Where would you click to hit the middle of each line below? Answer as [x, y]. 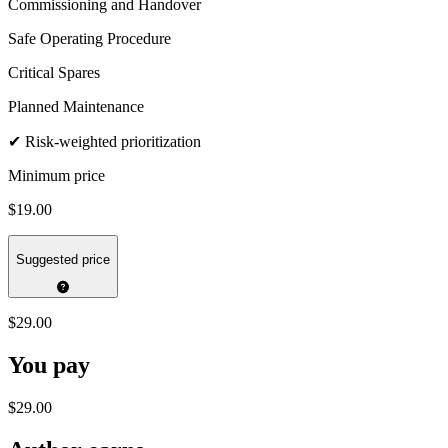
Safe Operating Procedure [89, 39]
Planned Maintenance [76, 107]
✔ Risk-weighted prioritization [104, 142]
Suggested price [63, 259]
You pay [49, 365]
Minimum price [56, 176]
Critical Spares [54, 73]
